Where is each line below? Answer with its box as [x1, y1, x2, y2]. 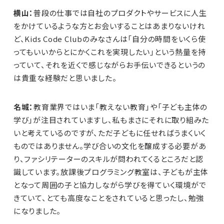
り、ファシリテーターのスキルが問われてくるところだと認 [13, 153, 204, 164]
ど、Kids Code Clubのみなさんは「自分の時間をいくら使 [13, 33, 206, 44]
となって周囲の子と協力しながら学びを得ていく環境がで [13, 179, 206, 190]
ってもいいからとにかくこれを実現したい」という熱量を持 [13, 46, 206, 57]
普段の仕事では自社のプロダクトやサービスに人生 [33, 7, 207, 18]
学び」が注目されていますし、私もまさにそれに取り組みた [13, 114, 209, 125]
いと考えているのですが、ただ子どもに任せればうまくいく [13, 127, 206, 138]
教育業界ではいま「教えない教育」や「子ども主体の [33, 101, 208, 112]
